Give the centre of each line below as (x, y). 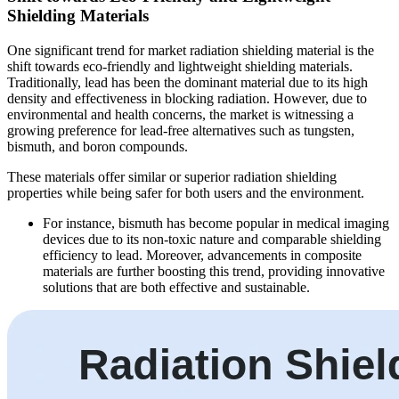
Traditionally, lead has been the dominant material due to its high (187, 83)
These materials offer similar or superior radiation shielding (172, 177)
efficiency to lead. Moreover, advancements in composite (202, 256)
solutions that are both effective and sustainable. (176, 288)
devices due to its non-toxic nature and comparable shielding (212, 240)
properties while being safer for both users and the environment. (186, 193)
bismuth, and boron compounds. (98, 147)
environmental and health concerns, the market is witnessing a (180, 115)
